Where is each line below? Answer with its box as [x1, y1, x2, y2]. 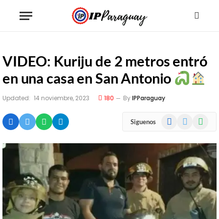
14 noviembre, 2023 [34, 94, 89, 102]
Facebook [161, 114, 190, 123]
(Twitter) [176, 125, 202, 133]
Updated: [2, 94, 30, 102]
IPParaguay [132, 94, 165, 102]
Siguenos [131, 117, 156, 126]
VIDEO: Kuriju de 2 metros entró [2, 52, 207, 69]
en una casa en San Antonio [2, 69, 175, 87]
